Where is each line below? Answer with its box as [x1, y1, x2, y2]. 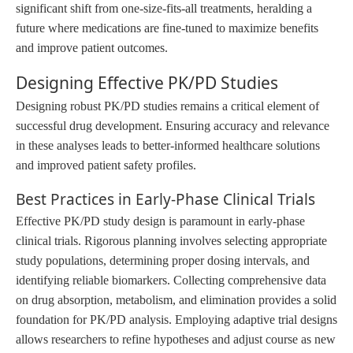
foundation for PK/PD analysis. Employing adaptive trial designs [16, 312, 337, 326]
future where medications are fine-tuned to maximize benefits [16, 20, 318, 35]
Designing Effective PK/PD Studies [16, 71, 278, 94]
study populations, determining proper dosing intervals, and [16, 253, 310, 267]
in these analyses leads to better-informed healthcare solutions [16, 138, 320, 152]
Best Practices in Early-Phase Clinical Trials [16, 188, 315, 210]
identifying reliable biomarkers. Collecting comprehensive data [16, 273, 326, 287]
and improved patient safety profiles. [16, 158, 196, 172]
